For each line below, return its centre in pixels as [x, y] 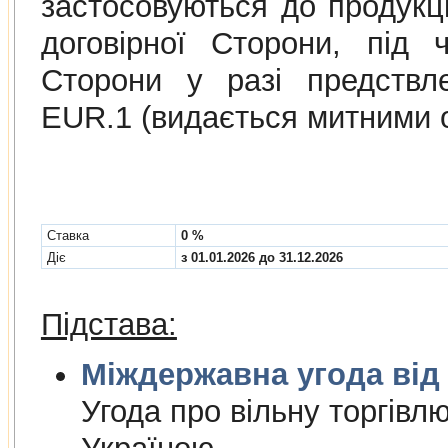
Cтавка [67, 235]
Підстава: [108, 324]
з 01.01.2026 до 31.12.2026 [261, 257]
